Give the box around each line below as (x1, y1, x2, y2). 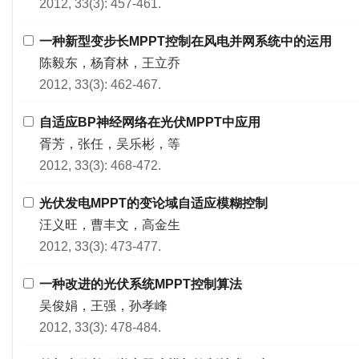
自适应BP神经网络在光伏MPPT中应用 (39, 115, 260, 129)
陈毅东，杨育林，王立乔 (39, 56, 180, 70)
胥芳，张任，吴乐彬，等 (39, 137, 180, 151)
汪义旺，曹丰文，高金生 (39, 218, 180, 232)
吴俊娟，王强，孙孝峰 (39, 299, 167, 313)
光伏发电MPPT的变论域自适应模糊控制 (39, 196, 268, 210)
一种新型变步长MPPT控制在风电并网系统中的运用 (39, 34, 332, 48)
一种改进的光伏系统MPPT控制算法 (39, 277, 242, 291)
